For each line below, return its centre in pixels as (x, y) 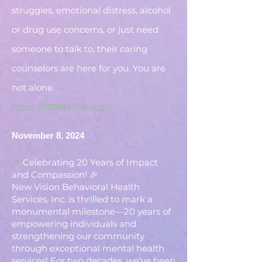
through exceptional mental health (88, 248)
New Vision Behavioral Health (76, 187)
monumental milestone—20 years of (91, 211)
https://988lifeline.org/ (59, 107)
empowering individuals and (74, 224)
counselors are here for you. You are (89, 68)
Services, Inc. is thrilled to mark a (82, 199)
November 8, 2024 (48, 135)
